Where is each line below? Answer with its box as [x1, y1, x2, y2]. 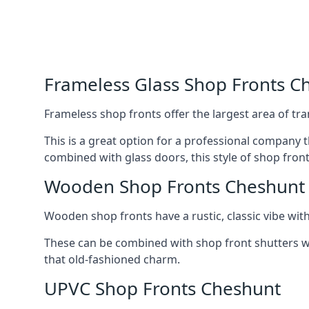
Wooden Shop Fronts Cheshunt [44, 174, 305, 199]
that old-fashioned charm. [44, 252, 180, 268]
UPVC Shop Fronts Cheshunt [44, 276, 281, 301]
